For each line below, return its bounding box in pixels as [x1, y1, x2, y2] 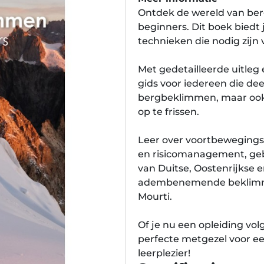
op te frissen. [138, 106, 199, 117]
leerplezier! [138, 247, 190, 259]
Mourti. [138, 191, 172, 202]
